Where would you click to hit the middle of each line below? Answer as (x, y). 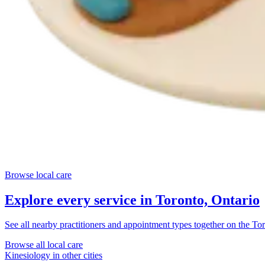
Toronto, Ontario (208, 200)
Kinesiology (28, 256)
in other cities (76, 256)
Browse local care (38, 174)
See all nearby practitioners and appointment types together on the (128, 225)
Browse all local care (44, 245)
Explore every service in (80, 200)
